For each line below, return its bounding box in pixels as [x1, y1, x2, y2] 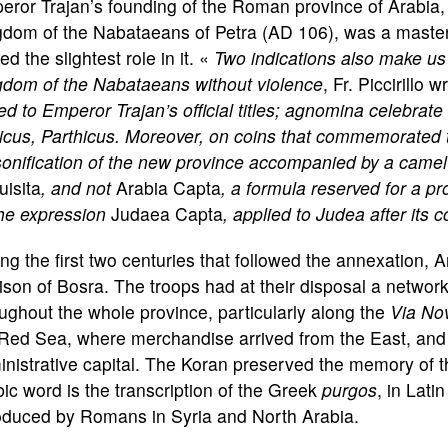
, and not [41, 175, 116, 200]
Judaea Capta [111, 201, 223, 226]
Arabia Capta [116, 175, 221, 200]
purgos [322, 377, 377, 402]
